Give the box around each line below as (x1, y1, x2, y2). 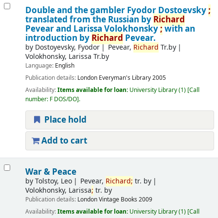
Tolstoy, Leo (35, 176, 72, 186)
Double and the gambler (25, 4, 127, 17)
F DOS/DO (49, 95, 77, 104)
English (54, 61, 74, 70)
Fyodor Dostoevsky (127, 4, 208, 17)
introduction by (25, 32, 91, 44)
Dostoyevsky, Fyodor (35, 42, 100, 53)
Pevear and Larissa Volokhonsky (25, 23, 160, 35)
